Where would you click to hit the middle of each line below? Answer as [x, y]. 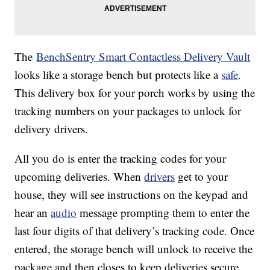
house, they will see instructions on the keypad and [132, 195]
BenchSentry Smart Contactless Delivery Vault [143, 57]
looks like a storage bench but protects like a [118, 75]
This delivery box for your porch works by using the [135, 93]
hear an [33, 213]
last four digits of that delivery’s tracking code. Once [135, 231]
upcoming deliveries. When [80, 177]
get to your [202, 177]
